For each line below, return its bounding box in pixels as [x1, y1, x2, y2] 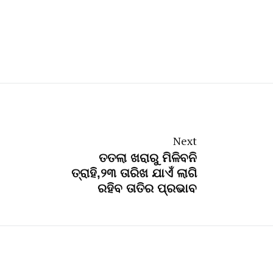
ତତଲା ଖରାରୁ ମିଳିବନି [99, 151, 197, 165]
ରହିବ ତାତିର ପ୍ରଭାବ [97, 181, 197, 195]
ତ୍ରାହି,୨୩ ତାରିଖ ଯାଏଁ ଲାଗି [71, 166, 197, 180]
